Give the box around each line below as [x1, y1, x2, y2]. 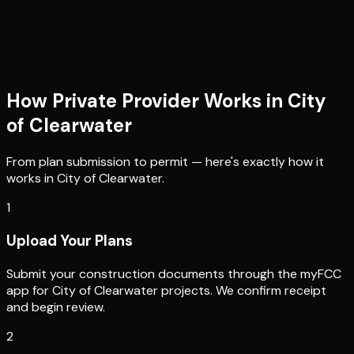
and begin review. [6, 298, 105, 315]
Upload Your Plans [6, 231, 133, 250]
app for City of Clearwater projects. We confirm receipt [6, 281, 326, 299]
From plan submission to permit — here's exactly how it [6, 153, 324, 171]
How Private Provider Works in [6, 88, 283, 114]
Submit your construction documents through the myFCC [6, 265, 341, 282]
